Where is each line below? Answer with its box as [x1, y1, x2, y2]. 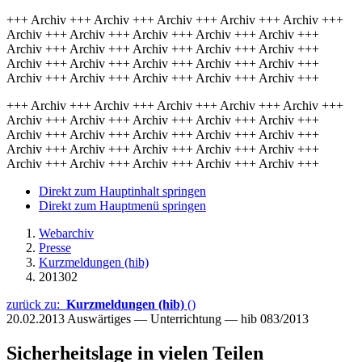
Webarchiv [39, 226, 94, 240]
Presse [39, 241, 71, 255]
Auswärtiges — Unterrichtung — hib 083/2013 [67, 312, 309, 326]
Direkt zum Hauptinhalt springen [39, 184, 206, 198]
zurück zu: [6, 297, 66, 311]
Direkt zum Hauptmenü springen [39, 199, 206, 213]
